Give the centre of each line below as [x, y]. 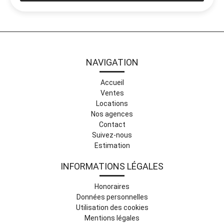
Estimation [112, 145]
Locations [112, 103]
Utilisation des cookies [112, 207]
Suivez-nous [112, 135]
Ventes [112, 93]
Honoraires [112, 186]
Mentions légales [112, 218]
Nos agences [112, 114]
